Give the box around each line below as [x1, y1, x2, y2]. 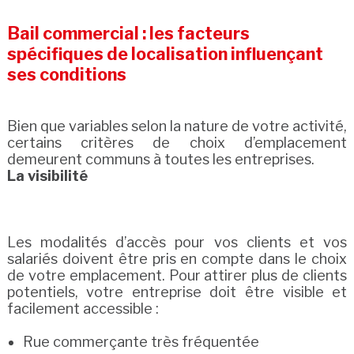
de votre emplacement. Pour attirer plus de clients [6, 267, 348, 284]
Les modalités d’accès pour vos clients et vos [6, 234, 348, 250]
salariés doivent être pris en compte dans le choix [6, 250, 348, 267]
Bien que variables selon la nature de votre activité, [6, 118, 348, 134]
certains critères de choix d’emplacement [6, 134, 348, 151]
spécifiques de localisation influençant [6, 43, 323, 64]
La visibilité [6, 168, 88, 184]
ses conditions [6, 64, 126, 85]
